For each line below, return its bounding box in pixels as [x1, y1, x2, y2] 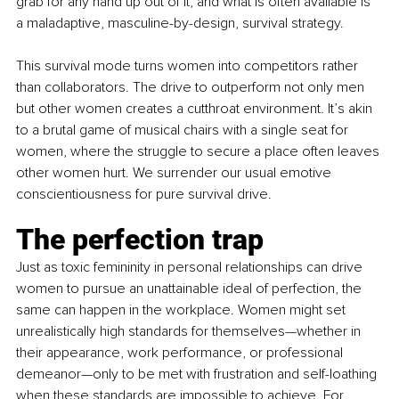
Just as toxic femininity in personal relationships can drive [16, 257, 366, 276]
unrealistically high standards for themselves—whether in [16, 322, 364, 340]
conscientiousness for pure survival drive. [16, 184, 272, 203]
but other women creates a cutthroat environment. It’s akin [16, 99, 376, 118]
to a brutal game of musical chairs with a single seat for [16, 120, 352, 139]
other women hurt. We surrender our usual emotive [16, 163, 335, 182]
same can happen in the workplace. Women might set [16, 300, 349, 319]
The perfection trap [16, 222, 264, 256]
